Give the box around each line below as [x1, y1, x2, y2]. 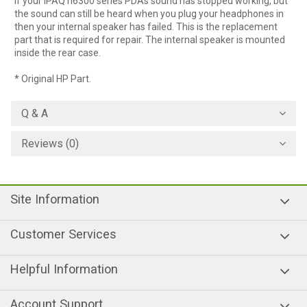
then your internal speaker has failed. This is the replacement [14, 21, 278, 32]
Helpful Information [10, 262, 118, 276]
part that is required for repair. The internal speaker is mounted [14, 34, 285, 45]
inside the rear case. [14, 47, 101, 58]
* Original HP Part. [14, 73, 91, 84]
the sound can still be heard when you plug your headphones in [14, 8, 284, 19]
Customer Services [10, 227, 116, 241]
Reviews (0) [21, 137, 79, 150]
